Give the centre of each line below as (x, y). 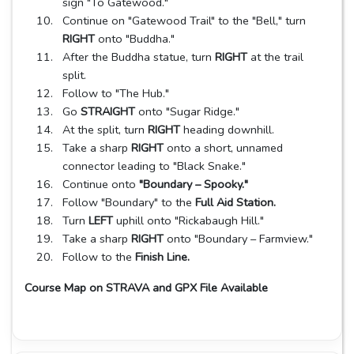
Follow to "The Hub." (116, 93)
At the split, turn (105, 129)
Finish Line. (162, 256)
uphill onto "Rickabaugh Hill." (188, 220)
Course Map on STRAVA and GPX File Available (148, 287)
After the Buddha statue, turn (139, 56)
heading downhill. (227, 129)
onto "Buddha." (135, 38)
